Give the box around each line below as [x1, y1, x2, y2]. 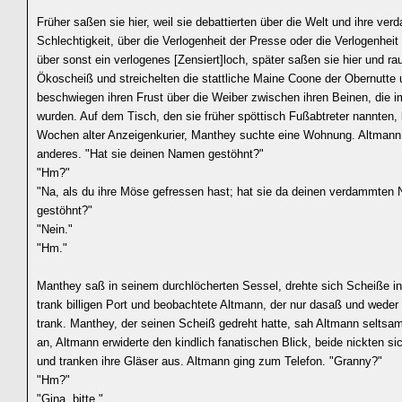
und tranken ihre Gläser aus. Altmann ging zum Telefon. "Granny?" [37, 354, 382, 368]
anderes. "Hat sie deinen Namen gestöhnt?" [37, 147, 264, 161]
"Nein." [37, 223, 73, 236]
